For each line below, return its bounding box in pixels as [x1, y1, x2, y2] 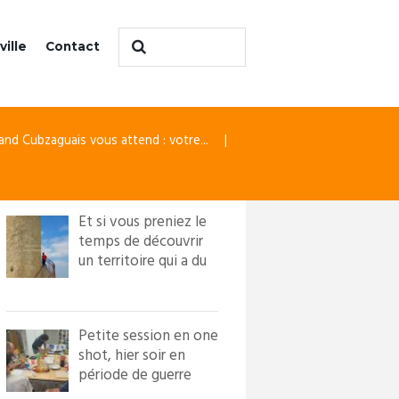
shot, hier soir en [77, 344, 185, 369]
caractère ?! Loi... [77, 268, 184, 293]
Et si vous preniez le [77, 209, 207, 234]
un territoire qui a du [77, 248, 207, 273]
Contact [45, 39, 101, 54]
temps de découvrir [77, 229, 203, 254]
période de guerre [77, 363, 191, 388]
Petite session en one [77, 324, 218, 349]
